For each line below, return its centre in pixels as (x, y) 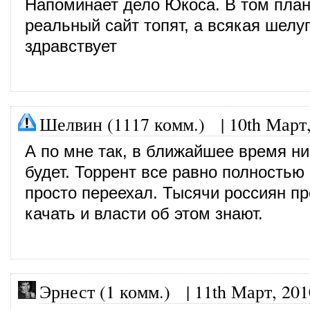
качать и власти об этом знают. (144, 213)
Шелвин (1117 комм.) (122, 124)
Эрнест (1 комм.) (105, 291)
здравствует (71, 46)
